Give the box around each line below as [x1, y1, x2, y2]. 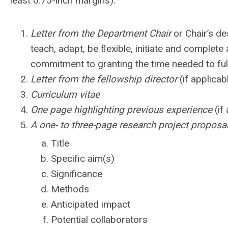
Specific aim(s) [51, 153, 115, 164]
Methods [51, 183, 89, 195]
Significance [51, 168, 102, 180]
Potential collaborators [51, 214, 148, 225]
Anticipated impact [51, 198, 130, 210]
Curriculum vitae [31, 89, 100, 100]
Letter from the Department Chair [31, 27, 171, 39]
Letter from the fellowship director [31, 73, 177, 85]
